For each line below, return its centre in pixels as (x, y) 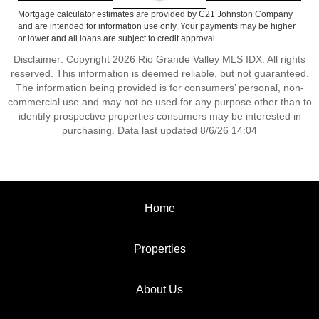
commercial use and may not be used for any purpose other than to (159, 102)
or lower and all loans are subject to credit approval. (117, 38)
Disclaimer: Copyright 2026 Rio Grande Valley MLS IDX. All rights (159, 59)
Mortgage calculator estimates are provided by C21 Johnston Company (155, 14)
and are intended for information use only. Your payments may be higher (157, 26)
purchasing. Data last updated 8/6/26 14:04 (159, 130)
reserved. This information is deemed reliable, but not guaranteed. (159, 73)
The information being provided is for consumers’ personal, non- (159, 88)
